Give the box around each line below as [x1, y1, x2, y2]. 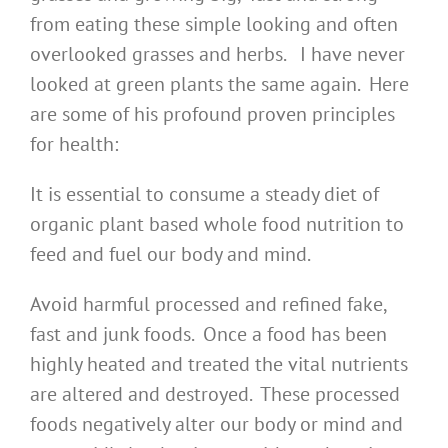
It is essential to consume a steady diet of [30, 181, 379, 208]
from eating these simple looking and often [30, 11, 398, 38]
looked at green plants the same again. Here [30, 71, 409, 98]
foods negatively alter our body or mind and [30, 411, 403, 438]
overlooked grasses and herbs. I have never [30, 41, 405, 68]
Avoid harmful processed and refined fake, [30, 291, 386, 318]
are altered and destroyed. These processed [30, 381, 400, 408]
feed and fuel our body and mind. [30, 241, 311, 268]
